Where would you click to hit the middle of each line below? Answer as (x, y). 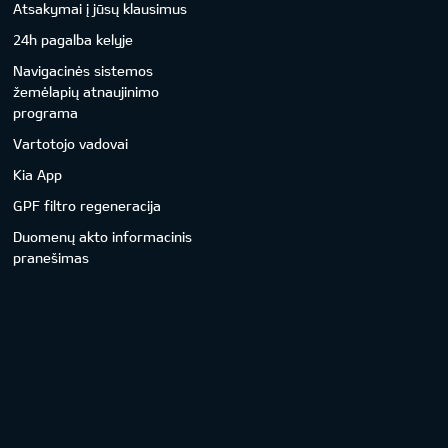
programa (46, 112)
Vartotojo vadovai (71, 143)
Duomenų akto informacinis (103, 236)
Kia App (38, 174)
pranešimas (51, 257)
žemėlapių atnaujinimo (86, 91)
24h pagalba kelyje (73, 39)
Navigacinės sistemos (83, 70)
